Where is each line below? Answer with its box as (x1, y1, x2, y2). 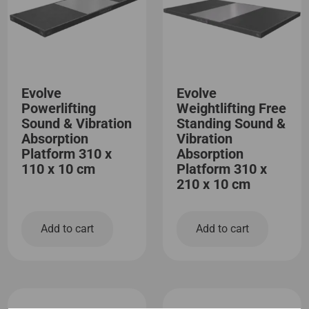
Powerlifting (21, 99, 97, 117)
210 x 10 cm (177, 175, 250, 192)
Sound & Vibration (21, 114, 132, 132)
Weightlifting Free (177, 99, 286, 117)
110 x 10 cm (21, 160, 96, 177)
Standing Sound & (177, 114, 286, 132)
